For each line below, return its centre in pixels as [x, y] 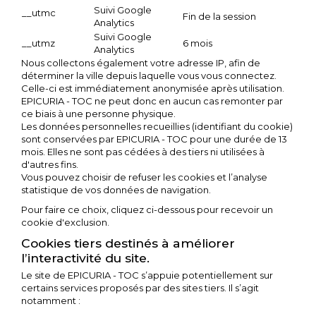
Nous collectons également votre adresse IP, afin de [141, 63]
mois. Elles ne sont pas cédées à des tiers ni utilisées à [143, 152]
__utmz [38, 43]
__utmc [39, 13]
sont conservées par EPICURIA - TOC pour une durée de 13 [154, 139]
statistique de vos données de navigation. [116, 190]
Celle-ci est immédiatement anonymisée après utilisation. [153, 88]
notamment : [51, 300]
